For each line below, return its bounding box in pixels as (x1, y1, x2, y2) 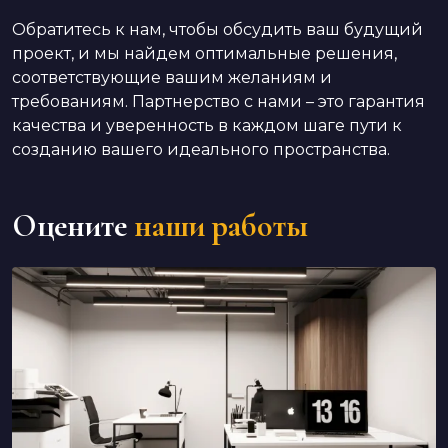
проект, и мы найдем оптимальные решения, (12, 44, 397, 63)
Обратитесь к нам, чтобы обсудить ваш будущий (12, 20, 423, 39)
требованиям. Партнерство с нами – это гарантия (12, 92, 425, 111)
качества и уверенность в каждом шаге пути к (12, 116, 402, 135)
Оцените (12, 206, 127, 245)
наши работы (134, 206, 308, 245)
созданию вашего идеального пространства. (12, 140, 390, 159)
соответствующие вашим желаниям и (12, 68, 332, 87)
